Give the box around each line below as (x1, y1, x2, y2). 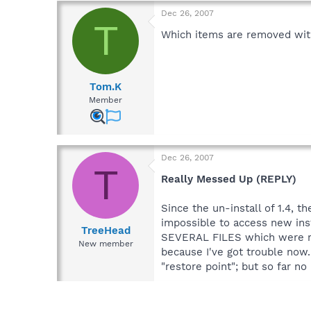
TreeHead (81, 224, 131, 237)
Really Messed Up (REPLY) (161, 172, 296, 185)
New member (78, 239, 133, 249)
